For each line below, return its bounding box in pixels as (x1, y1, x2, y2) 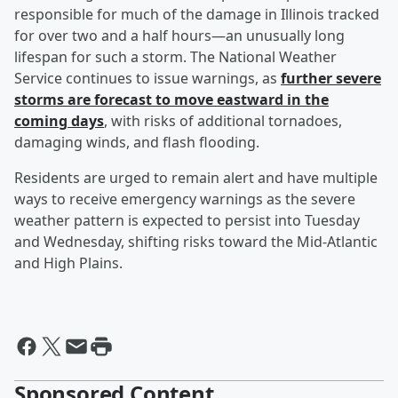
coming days (14, 111, 104, 131)
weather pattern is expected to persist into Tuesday (14, 211, 360, 231)
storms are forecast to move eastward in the (14, 90, 329, 110)
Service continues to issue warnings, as (14, 68, 281, 89)
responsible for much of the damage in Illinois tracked (14, 4, 379, 25)
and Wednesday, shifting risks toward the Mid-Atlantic (14, 232, 378, 252)
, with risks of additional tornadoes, (104, 111, 342, 131)
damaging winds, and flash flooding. (14, 132, 259, 153)
